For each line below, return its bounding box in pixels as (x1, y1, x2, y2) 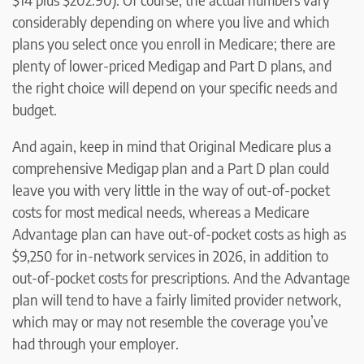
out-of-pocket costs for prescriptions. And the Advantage (12, 267, 350, 287)
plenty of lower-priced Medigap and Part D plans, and (12, 55, 331, 75)
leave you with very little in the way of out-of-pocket (12, 180, 330, 199)
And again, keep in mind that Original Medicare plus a (12, 136, 331, 155)
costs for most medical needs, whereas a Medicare (12, 201, 310, 221)
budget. (12, 99, 57, 119)
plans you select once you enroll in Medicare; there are (12, 33, 336, 53)
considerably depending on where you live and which (12, 11, 330, 31)
